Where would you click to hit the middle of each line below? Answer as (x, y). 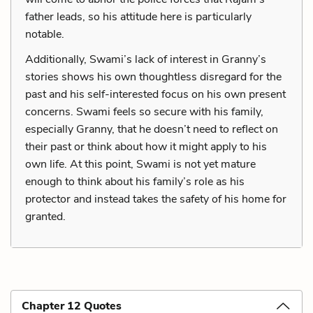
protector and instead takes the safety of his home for (156, 199)
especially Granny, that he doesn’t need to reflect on (152, 129)
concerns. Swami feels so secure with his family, (144, 112)
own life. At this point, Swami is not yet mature (140, 164)
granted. (45, 217)
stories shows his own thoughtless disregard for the (153, 77)
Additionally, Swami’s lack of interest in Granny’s (146, 59)
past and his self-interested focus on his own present (155, 94)
